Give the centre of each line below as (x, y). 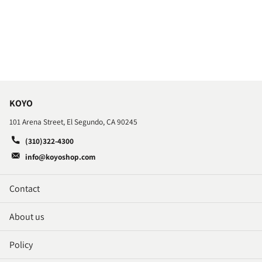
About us (27, 216)
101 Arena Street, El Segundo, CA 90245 (73, 122)
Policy (21, 244)
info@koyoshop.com (60, 157)
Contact (25, 188)
